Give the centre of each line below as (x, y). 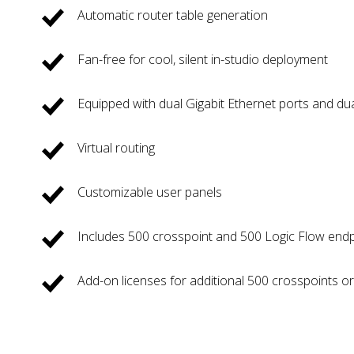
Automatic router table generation (173, 15)
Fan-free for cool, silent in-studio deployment (203, 59)
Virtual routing (117, 147)
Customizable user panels (150, 192)
